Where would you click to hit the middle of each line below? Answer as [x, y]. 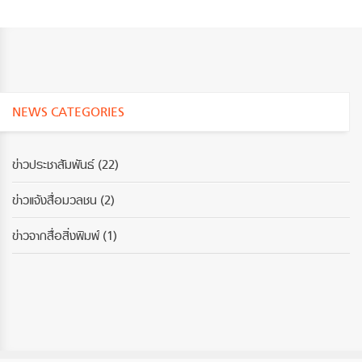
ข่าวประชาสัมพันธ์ [53, 165]
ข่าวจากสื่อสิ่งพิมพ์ [56, 236]
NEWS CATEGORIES [68, 112]
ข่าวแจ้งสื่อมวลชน [55, 200]
